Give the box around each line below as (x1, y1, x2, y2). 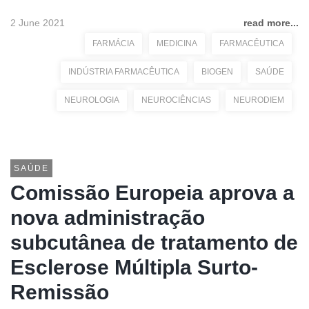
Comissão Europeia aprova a (10, 181, 295, 204)
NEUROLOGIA (64, 95, 119, 105)
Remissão (10, 281, 109, 303)
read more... (243, 17, 299, 28)
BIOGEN (201, 67, 233, 77)
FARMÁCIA (92, 39, 134, 48)
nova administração (10, 206, 205, 229)
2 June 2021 (10, 17, 65, 28)
